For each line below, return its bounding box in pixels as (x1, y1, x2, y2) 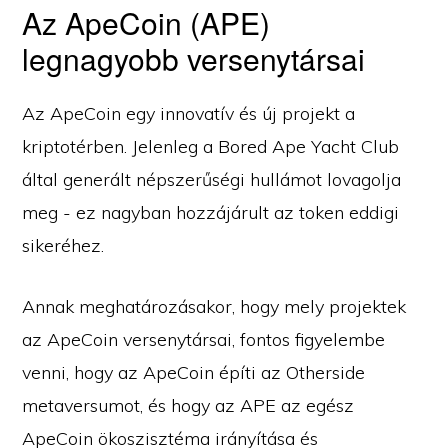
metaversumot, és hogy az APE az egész (22, 394, 355, 417)
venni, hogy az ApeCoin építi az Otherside (22, 361, 366, 384)
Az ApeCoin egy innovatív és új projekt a (22, 102, 356, 125)
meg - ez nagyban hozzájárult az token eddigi (22, 201, 400, 224)
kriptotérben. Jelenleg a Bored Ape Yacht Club (22, 135, 400, 158)
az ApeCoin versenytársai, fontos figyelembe (22, 328, 386, 351)
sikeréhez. (22, 234, 105, 257)
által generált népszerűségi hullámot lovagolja (22, 168, 402, 191)
